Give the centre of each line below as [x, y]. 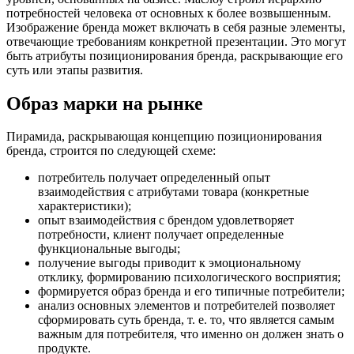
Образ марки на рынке [105, 103]
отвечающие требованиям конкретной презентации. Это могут [176, 41]
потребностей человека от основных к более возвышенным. [169, 13]
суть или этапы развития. [75, 70]
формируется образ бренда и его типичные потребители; [191, 292]
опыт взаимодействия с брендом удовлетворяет [166, 220]
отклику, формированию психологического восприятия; [189, 277]
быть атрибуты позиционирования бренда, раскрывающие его [175, 55]
